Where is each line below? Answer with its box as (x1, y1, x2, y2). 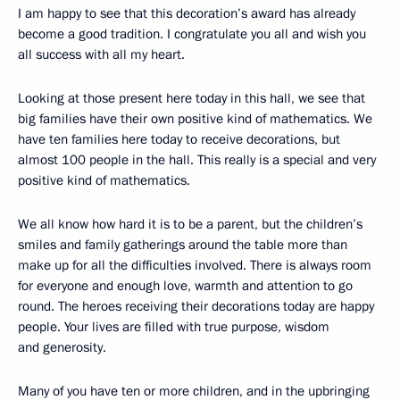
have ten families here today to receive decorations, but (18, 130, 340, 148)
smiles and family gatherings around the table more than (18, 236, 347, 254)
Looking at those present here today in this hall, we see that (18, 89, 365, 107)
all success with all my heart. (18, 46, 185, 63)
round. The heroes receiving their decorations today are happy (18, 297, 374, 315)
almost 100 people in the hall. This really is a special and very (18, 151, 376, 169)
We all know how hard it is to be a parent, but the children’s (18, 215, 362, 233)
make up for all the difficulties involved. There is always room (18, 256, 371, 274)
